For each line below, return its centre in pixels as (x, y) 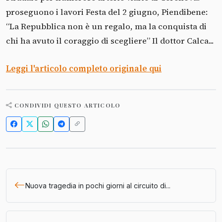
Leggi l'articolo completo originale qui (84, 68)
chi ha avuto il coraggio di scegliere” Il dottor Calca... (110, 41)
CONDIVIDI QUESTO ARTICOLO (67, 105)
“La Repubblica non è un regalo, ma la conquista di (106, 26)
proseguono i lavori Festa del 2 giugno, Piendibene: (107, 12)
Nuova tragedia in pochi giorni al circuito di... (98, 185)
